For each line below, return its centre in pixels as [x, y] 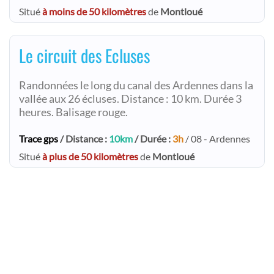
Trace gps [39, 139]
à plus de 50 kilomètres [90, 156]
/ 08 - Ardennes [217, 139]
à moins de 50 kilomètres [94, 11]
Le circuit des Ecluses [84, 55]
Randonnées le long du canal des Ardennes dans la [136, 85]
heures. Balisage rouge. [73, 112]
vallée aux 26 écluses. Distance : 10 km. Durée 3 [130, 99]
